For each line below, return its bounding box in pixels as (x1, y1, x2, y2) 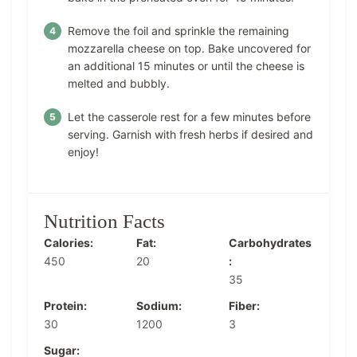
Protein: (44, 299, 87, 313)
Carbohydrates (229, 236, 312, 250)
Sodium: (136, 299, 182, 313)
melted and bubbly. (68, 76, 170, 91)
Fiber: (229, 299, 260, 313)
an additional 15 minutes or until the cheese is (68, 59, 304, 73)
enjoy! (68, 145, 99, 159)
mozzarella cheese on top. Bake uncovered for (68, 41, 311, 56)
